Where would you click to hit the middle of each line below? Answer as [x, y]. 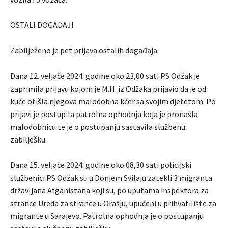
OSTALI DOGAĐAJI [42, 25]
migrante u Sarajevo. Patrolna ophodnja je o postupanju [107, 216]
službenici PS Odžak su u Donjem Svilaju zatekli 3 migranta [111, 178]
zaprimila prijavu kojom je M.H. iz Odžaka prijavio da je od [108, 89]
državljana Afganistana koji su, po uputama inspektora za [109, 191]
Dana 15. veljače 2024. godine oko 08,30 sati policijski [101, 165]
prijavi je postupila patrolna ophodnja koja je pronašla [104, 114]
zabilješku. [28, 140]
